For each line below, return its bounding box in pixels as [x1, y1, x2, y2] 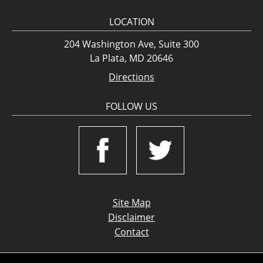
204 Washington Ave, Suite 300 [64, 38, 199, 50]
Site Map [112, 196, 151, 209]
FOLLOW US [106, 100, 157, 113]
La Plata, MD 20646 [90, 52, 173, 65]
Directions [109, 70, 154, 83]
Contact [114, 225, 149, 238]
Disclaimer [108, 211, 155, 224]
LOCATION [109, 15, 154, 28]
